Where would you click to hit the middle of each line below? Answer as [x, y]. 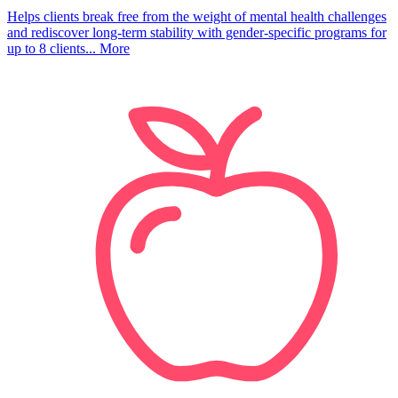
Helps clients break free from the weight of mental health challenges [197, 17]
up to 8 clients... [52, 49]
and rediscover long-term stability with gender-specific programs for [197, 33]
